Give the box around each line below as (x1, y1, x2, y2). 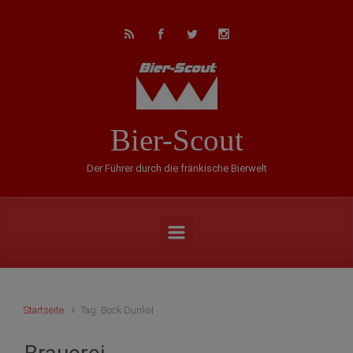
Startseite (24, 304, 64, 316)
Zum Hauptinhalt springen (17, 10, 159, 26)
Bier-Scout (110, 123, 243, 157)
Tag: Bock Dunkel (80, 304, 154, 316)
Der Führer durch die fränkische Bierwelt (86, 162, 267, 174)
